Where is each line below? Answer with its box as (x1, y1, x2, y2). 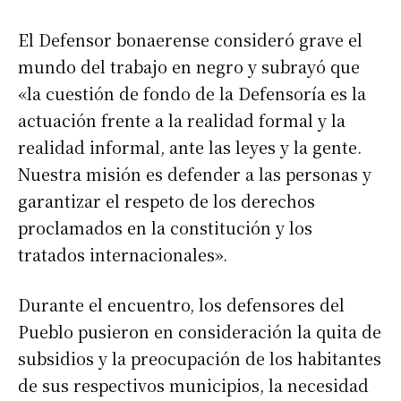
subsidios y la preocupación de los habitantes (18, 346, 381, 371)
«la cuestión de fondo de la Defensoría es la (18, 81, 366, 106)
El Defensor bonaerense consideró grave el (18, 28, 363, 52)
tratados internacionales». (18, 243, 227, 267)
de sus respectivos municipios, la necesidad (18, 373, 369, 397)
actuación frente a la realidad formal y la (18, 108, 346, 132)
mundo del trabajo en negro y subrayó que (18, 55, 360, 79)
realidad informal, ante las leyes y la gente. (18, 135, 362, 159)
